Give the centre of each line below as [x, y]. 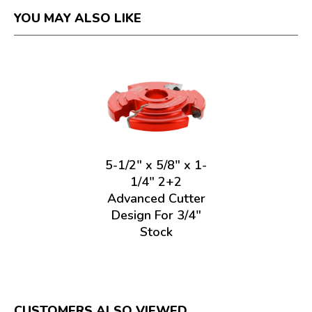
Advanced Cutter [156, 198]
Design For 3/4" [156, 215]
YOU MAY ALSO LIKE [78, 18]
